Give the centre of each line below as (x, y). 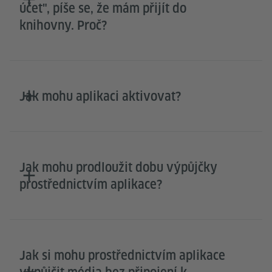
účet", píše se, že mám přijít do (103, 9)
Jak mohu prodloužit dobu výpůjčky (118, 168)
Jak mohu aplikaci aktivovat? (100, 97)
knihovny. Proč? (63, 26)
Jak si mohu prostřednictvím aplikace (122, 256)
